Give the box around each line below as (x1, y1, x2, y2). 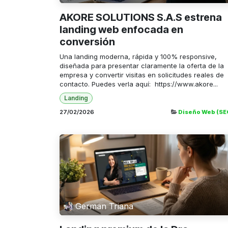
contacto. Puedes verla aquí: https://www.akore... (60, 79, 218, 88)
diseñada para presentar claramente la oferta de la (60, 61, 224, 70)
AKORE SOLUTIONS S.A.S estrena (60, 11, 222, 23)
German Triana (75, 201, 134, 212)
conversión (60, 35, 115, 48)
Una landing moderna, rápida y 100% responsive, (60, 52, 217, 61)
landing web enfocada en (60, 23, 183, 36)
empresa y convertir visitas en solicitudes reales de (60, 70, 224, 79)
